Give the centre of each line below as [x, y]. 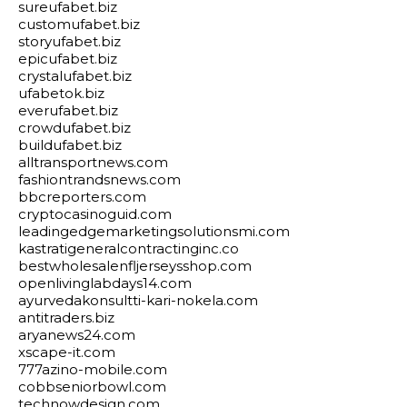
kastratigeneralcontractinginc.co [129, 248]
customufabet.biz [79, 24]
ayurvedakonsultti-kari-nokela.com [138, 300]
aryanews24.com [77, 335]
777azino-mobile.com [93, 369]
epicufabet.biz [68, 59]
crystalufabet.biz [75, 76]
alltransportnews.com [93, 162]
